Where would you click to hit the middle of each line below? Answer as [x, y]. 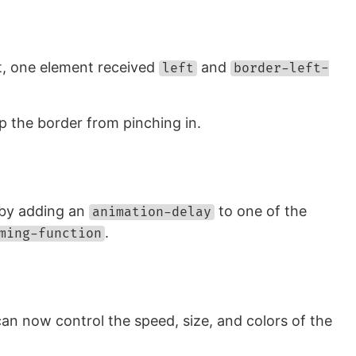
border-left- [281, 68]
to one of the [261, 211]
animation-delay [152, 212]
